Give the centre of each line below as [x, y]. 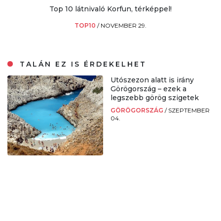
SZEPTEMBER [189, 110]
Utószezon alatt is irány [152, 80]
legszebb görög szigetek [155, 98]
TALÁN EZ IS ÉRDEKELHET [82, 64]
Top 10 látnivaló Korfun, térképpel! [110, 9]
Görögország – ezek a [148, 89]
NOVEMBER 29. [124, 26]
